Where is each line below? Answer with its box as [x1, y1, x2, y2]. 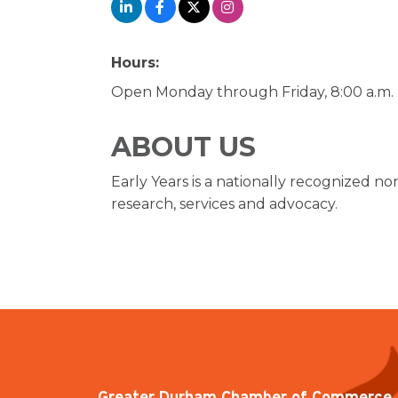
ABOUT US [110, 131, 256, 163]
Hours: [110, 54, 159, 71]
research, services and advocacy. [110, 195, 338, 212]
